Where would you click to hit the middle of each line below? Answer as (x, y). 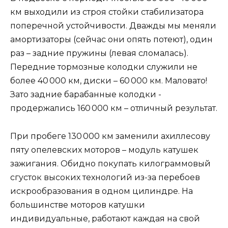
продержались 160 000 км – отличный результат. (114, 108)
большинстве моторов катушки (78, 205)
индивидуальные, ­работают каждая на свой (105, 218)
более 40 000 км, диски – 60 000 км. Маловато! (109, 81)
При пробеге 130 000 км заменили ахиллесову (110, 136)
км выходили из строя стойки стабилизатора (107, 12)
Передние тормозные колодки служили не (104, 67)
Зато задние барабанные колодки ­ (86, 95)
